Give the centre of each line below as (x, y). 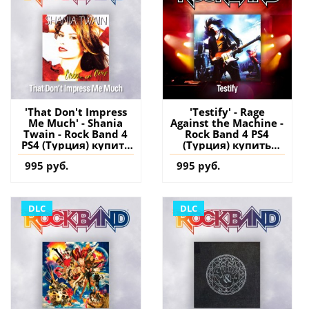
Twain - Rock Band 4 (76, 133)
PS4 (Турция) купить (76, 144)
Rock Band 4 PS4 (227, 133)
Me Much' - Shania (76, 122)
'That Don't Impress (76, 111)
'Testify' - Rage (227, 111)
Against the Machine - (227, 122)
